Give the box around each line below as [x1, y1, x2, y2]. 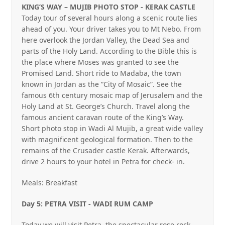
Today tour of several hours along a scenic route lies [22, 13, 198, 23]
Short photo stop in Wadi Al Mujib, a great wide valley [22, 124, 203, 133]
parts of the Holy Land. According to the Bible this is [22, 46, 197, 56]
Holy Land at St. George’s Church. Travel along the [22, 101, 190, 111]
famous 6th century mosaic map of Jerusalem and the [22, 90, 203, 100]
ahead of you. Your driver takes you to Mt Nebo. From [22, 24, 201, 34]
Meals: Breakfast [22, 178, 78, 187]
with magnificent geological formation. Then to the [22, 135, 193, 144]
